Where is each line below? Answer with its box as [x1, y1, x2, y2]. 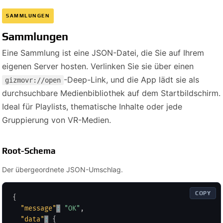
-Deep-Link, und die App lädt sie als [64, 74, 199, 85]
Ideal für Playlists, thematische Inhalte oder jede [2, 101, 182, 111]
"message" [20, 204, 56, 213]
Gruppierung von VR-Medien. [2, 114, 111, 125]
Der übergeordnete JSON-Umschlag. [2, 165, 123, 174]
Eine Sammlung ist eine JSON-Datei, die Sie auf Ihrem [2, 47, 204, 58]
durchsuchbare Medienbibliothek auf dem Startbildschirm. [2, 88, 221, 98]
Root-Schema [2, 145, 56, 156]
